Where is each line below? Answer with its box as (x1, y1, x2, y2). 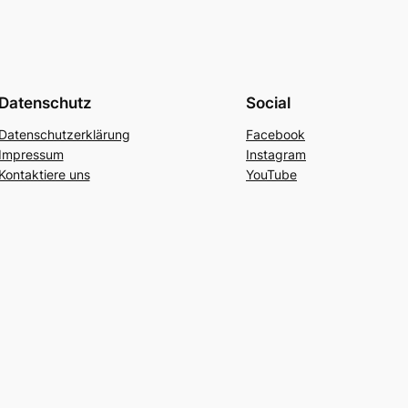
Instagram (246, 146, 306, 162)
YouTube (246, 166, 297, 182)
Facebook (246, 126, 305, 142)
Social (246, 93, 291, 112)
